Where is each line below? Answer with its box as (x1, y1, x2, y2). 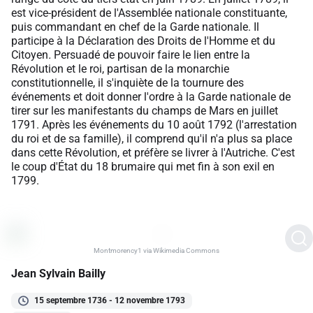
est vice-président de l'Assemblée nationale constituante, (11, 6, 287, 20)
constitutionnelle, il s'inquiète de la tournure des (11, 75, 244, 89)
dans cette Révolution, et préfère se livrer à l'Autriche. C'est (11, 145, 295, 159)
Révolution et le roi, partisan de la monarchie (11, 61, 229, 75)
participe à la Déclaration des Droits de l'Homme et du (11, 34, 275, 48)
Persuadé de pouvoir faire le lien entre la (54, 48, 250, 61)
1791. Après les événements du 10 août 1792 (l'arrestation (11, 117, 297, 131)
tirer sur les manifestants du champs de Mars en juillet (11, 103, 278, 117)
